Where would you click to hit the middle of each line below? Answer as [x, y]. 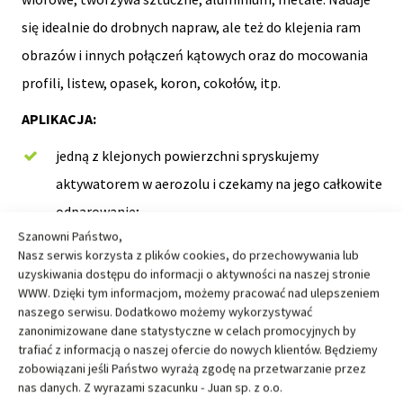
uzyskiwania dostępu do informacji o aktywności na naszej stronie [194, 274]
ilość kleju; [88, 267]
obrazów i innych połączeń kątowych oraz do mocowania [194, 54]
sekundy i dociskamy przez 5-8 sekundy [173, 322]
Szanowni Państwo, [70, 236]
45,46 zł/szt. [161, 387]
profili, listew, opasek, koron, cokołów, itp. [151, 82]
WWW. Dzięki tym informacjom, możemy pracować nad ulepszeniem [199, 293]
